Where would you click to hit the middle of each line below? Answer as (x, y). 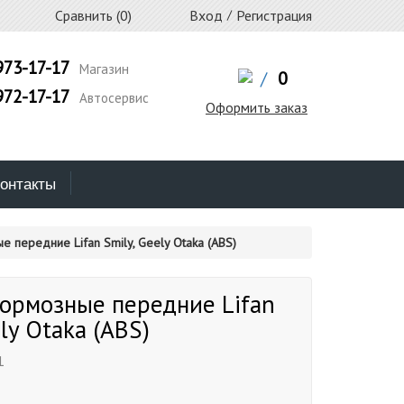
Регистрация (274, 15)
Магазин (102, 69)
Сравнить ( (86, 15)
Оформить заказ (256, 107)
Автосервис (112, 98)
